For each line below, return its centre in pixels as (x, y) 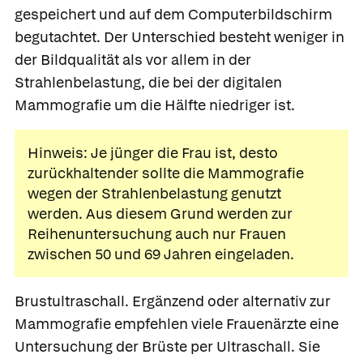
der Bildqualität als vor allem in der (133, 59)
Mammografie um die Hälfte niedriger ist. (155, 105)
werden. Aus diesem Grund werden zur (160, 213)
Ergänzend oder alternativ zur (230, 301)
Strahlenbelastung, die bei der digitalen (148, 82)
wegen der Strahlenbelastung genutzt (154, 193)
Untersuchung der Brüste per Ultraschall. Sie (167, 346)
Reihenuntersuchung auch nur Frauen (157, 233)
